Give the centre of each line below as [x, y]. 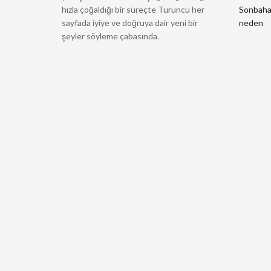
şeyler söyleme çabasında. [110, 36]
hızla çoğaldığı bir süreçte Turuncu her [133, 9]
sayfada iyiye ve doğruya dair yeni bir [130, 22]
